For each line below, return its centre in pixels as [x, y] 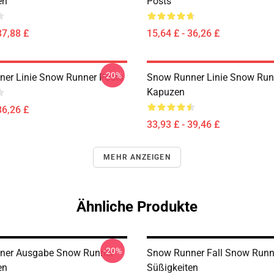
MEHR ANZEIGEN [137, 157]
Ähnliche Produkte [137, 207]
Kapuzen [166, 92]
